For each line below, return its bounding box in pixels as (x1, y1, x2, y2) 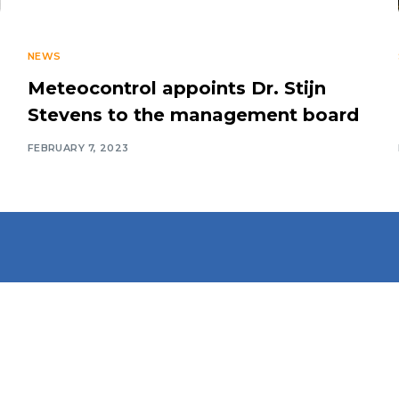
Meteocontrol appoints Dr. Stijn (27, 77, 326, 100)
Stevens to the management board (27, 104, 359, 126)
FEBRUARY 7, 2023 (27, 141, 129, 154)
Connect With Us (162, 293, 299, 313)
